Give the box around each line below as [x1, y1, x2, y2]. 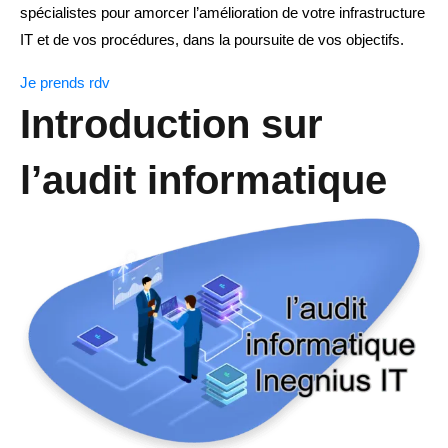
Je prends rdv [20, 74, 110, 92]
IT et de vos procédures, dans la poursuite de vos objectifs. [20, 31, 404, 49]
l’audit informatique [20, 158, 387, 203]
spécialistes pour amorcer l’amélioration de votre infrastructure [20, 4, 425, 22]
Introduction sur [20, 102, 323, 147]
